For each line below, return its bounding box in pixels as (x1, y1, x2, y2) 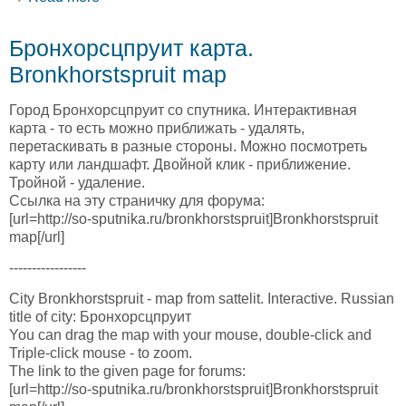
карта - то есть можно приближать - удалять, (9, 120, 304, 136)
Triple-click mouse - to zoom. (9, 345, 192, 362)
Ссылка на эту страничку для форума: (9, 192, 265, 208)
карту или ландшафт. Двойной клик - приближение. (9, 156, 351, 172)
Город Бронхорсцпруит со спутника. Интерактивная (9, 101, 357, 118)
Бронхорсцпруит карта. (9, 35, 254, 62)
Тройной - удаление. (9, 174, 145, 190)
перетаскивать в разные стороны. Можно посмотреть (9, 138, 367, 154)
